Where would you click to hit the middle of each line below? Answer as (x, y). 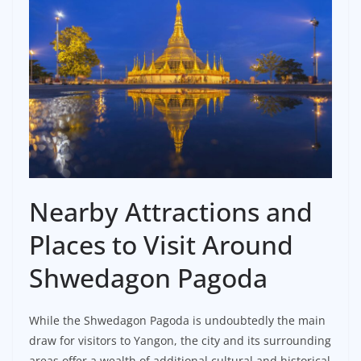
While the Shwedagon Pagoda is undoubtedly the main (177, 321)
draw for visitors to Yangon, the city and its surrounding (180, 341)
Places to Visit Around (161, 245)
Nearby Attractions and (171, 212)
